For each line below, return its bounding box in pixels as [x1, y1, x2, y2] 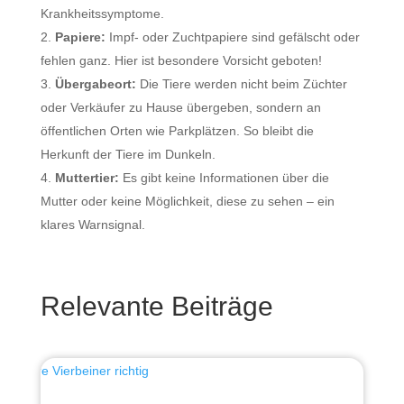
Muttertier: [54, 170, 119, 186]
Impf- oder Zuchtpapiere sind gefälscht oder [105, 30, 360, 45]
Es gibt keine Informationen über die [118, 170, 329, 186]
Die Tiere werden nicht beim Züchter [135, 77, 347, 92]
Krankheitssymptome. [40, 6, 164, 22]
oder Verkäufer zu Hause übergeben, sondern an [40, 100, 321, 115]
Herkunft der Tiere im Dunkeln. [40, 147, 216, 162]
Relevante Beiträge [40, 291, 273, 322]
